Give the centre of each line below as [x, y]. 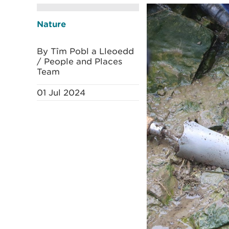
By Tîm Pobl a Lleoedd [85, 51]
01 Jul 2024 [61, 93]
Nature [51, 24]
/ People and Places [79, 61]
